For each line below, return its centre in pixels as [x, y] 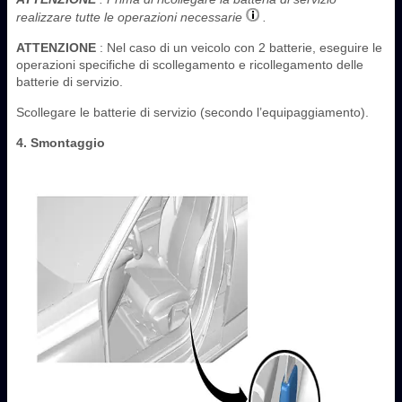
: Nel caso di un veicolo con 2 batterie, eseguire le [239, 47]
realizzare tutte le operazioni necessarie [131, 17]
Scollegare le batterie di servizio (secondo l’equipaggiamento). [192, 112]
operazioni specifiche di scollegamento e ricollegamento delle [190, 64]
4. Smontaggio [61, 142]
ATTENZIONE [56, 47]
